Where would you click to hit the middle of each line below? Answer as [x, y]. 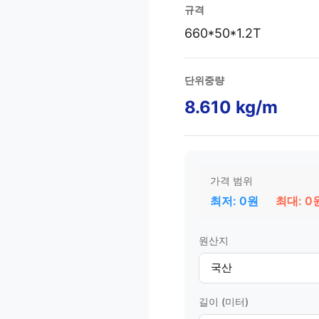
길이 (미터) [224, 302]
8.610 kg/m [231, 107]
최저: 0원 [234, 201]
